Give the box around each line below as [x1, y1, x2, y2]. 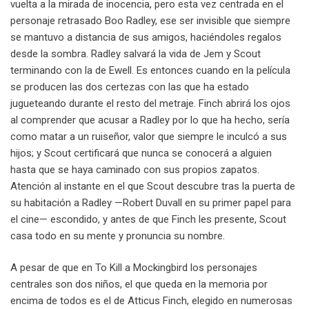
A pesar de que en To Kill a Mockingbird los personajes [10, 261, 257, 275]
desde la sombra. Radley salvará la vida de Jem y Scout [10, 47, 261, 60]
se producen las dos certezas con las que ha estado [10, 80, 249, 93]
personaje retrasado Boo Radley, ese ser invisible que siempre [10, 14, 290, 27]
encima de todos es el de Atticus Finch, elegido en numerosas [10, 295, 292, 308]
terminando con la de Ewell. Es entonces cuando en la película [10, 63, 290, 77]
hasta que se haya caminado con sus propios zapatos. [10, 163, 259, 176]
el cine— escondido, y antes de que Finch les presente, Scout [10, 212, 286, 226]
